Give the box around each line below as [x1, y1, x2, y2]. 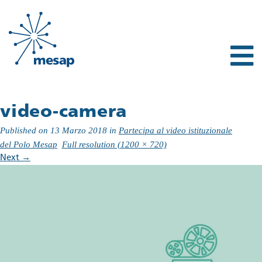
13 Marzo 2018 [50, 125, 107, 135]
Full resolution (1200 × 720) [61, 139, 167, 149]
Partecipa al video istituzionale [119, 125, 232, 135]
